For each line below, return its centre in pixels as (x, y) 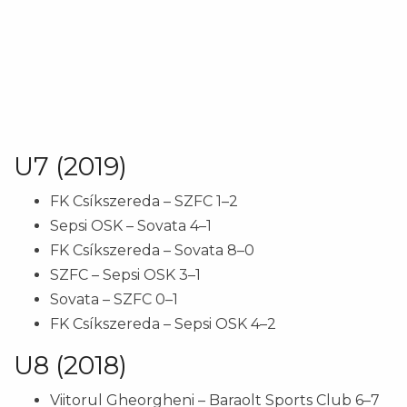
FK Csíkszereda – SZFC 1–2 (144, 202)
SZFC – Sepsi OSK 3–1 (125, 275)
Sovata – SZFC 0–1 (114, 300)
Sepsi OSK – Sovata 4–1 (131, 226)
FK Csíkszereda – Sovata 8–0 (152, 251)
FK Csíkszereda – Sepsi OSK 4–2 (163, 324)
